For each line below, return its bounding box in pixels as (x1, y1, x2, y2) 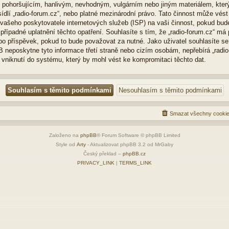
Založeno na (49, 132, 80, 138)
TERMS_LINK (119, 159, 152, 166)
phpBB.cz (123, 150, 146, 156)
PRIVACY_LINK (77, 159, 114, 166)
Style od (56, 141, 77, 147)
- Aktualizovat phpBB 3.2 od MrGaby (86, 141, 173, 147)
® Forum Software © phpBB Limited (96, 132, 180, 138)
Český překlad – (83, 150, 123, 156)
